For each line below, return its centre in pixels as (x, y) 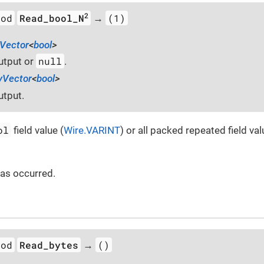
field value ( (38, 130)
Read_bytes (49, 245)
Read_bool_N (52, 18)
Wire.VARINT (92, 130)
